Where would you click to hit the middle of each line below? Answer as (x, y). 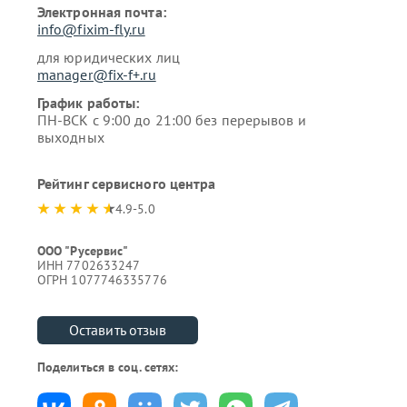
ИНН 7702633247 (89, 265)
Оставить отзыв (118, 330)
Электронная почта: (101, 12)
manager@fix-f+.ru (96, 74)
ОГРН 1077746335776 (102, 280)
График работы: (88, 103)
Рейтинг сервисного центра (126, 184)
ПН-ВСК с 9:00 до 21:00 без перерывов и (171, 120)
